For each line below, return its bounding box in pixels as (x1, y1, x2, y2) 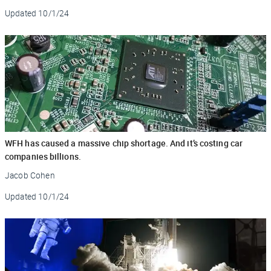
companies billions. (5, 150, 81, 162)
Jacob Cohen (5, 169, 55, 181)
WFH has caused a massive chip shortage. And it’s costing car (5, 137, 243, 149)
